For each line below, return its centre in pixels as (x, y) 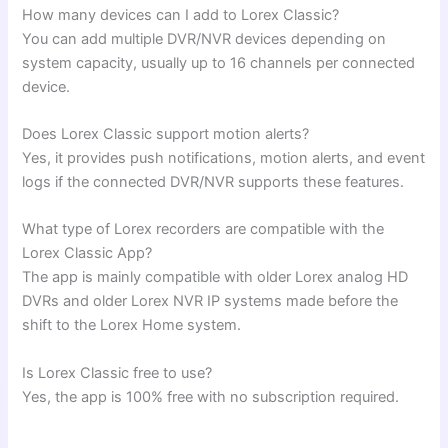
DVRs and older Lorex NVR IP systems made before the (210, 301)
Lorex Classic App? (87, 253)
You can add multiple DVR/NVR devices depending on (204, 38)
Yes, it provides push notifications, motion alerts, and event (224, 158)
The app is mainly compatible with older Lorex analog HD (215, 277)
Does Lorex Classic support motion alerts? (166, 134)
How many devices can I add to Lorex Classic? (181, 14)
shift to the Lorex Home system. (132, 325)
